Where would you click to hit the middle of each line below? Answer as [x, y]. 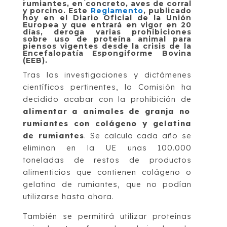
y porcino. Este [56, 10]
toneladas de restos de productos [107, 160]
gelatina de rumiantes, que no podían [107, 184]
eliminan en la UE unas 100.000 [107, 147]
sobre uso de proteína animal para [107, 39]
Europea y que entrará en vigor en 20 [107, 25]
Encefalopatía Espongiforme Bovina [107, 53]
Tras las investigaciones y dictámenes [107, 74]
